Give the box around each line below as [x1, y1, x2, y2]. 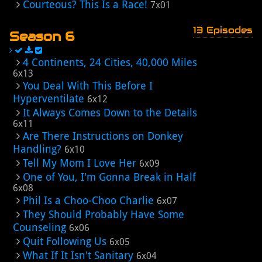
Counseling [13, 221, 66, 233]
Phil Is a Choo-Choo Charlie [23, 194, 154, 206]
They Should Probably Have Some [23, 208, 184, 220]
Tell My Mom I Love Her [23, 157, 136, 169]
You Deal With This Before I [23, 80, 153, 92]
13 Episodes [193, 24, 253, 36]
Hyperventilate [13, 92, 84, 105]
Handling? [13, 143, 61, 155]
